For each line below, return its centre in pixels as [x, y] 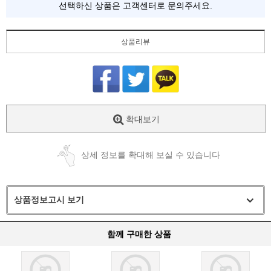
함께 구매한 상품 [139, 234]
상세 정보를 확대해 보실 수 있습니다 [151, 155]
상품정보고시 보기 [49, 200]
